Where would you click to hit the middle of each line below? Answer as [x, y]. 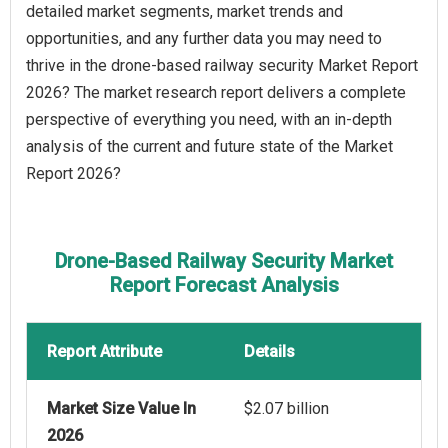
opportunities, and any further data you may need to [204, 38]
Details [269, 351]
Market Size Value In [121, 408]
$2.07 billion [286, 408]
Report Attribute [104, 351]
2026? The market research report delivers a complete [216, 92]
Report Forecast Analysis [224, 284]
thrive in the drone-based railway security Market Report [222, 65]
